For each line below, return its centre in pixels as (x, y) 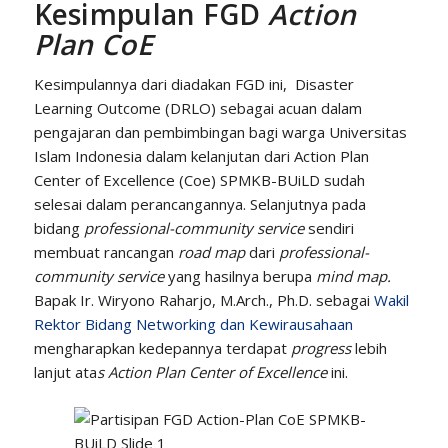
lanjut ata (65, 371)
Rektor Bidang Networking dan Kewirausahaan (193, 323)
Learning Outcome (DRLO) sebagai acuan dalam (197, 107)
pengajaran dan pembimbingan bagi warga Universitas (220, 131)
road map (213, 251)
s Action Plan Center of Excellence (213, 371)
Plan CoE (93, 44)
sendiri (328, 227)
